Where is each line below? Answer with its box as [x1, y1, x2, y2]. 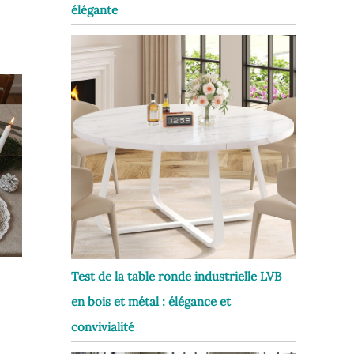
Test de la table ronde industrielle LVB [71, 269, 281, 284]
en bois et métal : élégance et [71, 294, 231, 310]
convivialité [71, 319, 134, 335]
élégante [71, 2, 118, 18]
